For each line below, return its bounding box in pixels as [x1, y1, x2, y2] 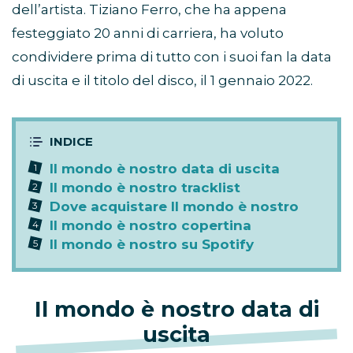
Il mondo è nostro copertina [50, 217, 251, 234]
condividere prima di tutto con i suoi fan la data [12, 49, 332, 65]
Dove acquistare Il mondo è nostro [50, 199, 299, 215]
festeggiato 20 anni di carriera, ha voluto [12, 25, 284, 42]
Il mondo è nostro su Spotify [50, 236, 254, 253]
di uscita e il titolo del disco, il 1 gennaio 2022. [12, 72, 313, 89]
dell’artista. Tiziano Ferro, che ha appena [12, 2, 287, 18]
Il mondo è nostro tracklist [50, 180, 240, 196]
